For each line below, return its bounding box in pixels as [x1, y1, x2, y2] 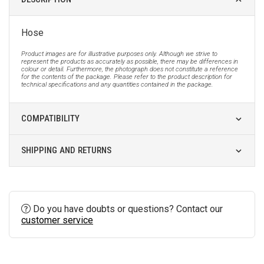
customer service [21, 214, 93, 226]
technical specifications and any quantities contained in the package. [21, 80, 213, 88]
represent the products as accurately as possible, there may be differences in [21, 57, 238, 65]
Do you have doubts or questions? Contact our [31, 203, 223, 214]
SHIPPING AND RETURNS [21, 144, 111, 156]
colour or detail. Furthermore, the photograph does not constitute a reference [21, 65, 238, 73]
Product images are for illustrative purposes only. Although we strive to [21, 49, 217, 58]
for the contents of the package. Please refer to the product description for [21, 72, 232, 81]
